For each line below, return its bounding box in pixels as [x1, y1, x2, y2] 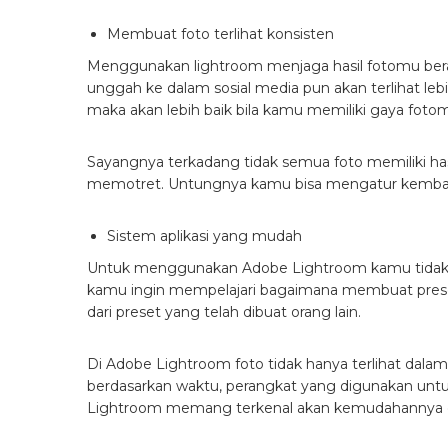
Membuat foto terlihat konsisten [107, 25, 338, 44]
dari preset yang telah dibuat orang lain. [87, 303, 365, 322]
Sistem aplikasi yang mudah [107, 227, 302, 246]
